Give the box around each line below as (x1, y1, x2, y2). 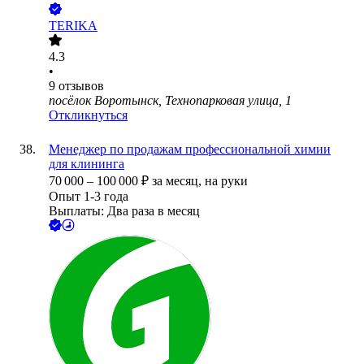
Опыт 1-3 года (49, 189, 128, 204)
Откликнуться (49, 108, 128, 123)
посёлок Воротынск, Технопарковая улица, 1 (49, 93, 292, 108)
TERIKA (49, 19, 97, 33)
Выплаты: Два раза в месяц (49, 204, 200, 219)
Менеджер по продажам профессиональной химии (49, 142, 331, 157)
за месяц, (152, 174, 205, 188)
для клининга (49, 157, 124, 171)
